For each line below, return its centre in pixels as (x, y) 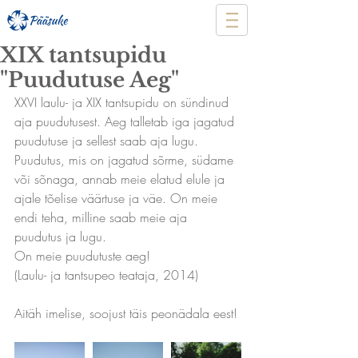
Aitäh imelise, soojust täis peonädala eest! (128, 313)
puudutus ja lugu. (60, 237)
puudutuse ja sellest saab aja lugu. (108, 141)
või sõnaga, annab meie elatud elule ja (121, 179)
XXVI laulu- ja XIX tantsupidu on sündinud (123, 102)
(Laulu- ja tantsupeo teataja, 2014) (106, 275)
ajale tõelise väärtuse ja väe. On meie (118, 198)
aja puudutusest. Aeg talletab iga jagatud (126, 121)
